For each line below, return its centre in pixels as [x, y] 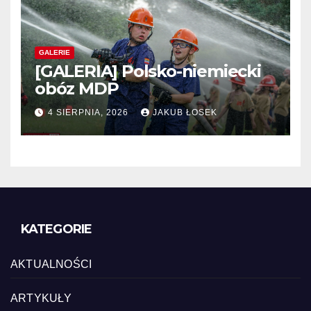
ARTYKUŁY [41, 299]
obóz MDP [77, 88]
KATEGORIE [56, 229]
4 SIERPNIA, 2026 [90, 113]
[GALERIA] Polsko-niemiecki [148, 71]
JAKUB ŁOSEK [185, 113]
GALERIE [54, 52]
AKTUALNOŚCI [51, 264]
